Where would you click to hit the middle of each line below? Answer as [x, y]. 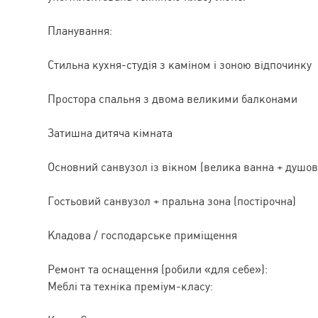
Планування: [80, 31]
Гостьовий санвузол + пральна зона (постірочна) [172, 201]
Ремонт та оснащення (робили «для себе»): [158, 269]
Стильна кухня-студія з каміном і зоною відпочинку [180, 65]
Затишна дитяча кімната [110, 133]
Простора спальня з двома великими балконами [172, 99]
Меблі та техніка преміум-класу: [130, 286]
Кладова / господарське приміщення [142, 235]
